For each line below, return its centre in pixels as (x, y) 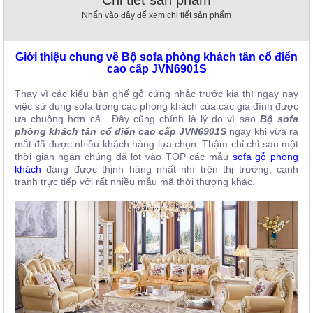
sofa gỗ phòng (265, 157)
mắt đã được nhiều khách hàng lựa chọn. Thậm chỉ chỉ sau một (156, 144)
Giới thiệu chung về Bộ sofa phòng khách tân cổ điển (156, 57)
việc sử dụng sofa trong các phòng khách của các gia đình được (156, 107)
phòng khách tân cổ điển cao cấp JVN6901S (121, 132)
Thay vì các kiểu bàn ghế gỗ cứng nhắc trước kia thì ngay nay (156, 94)
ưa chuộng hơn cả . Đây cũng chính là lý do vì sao (137, 119)
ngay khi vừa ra (263, 132)
